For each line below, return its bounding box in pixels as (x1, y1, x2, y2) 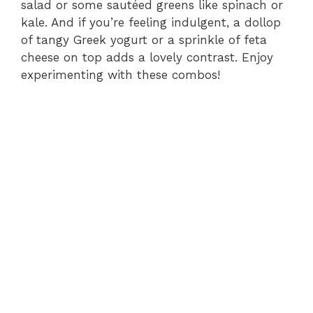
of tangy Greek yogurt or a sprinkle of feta (21, 32, 267, 47)
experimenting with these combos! (21, 67, 220, 82)
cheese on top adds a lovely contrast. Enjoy (21, 50, 273, 64)
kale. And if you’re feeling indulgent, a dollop (21, 15, 281, 29)
